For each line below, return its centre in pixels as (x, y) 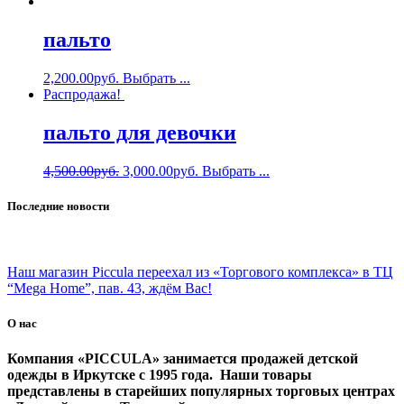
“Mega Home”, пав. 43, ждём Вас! (110, 289)
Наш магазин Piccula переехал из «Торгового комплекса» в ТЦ (200, 272)
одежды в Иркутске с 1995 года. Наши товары (160, 375)
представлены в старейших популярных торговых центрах (201, 391)
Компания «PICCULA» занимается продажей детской (183, 359)
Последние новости (58, 206)
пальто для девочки (140, 132)
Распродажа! (82, 94)
